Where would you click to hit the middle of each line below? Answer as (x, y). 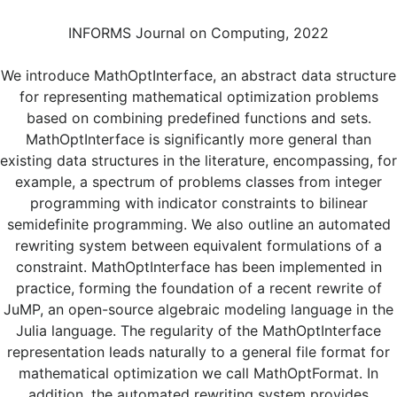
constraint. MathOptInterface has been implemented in (198, 267)
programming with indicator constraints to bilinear (198, 203)
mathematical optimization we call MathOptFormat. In (198, 374)
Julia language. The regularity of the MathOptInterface (198, 331)
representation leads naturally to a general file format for (198, 352)
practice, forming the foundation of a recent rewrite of (198, 288)
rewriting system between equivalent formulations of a (198, 246)
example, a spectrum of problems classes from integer (198, 182)
